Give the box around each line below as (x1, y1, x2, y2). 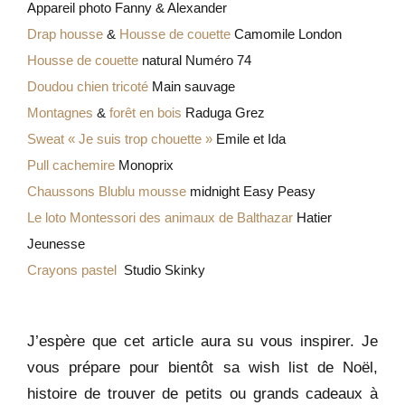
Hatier (293, 210, 332, 225)
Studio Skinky (120, 262, 205, 278)
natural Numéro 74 (138, 52, 251, 68)
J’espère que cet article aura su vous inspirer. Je (27, 331, 378, 350)
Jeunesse (27, 236, 85, 251)
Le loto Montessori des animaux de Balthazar (27, 210, 293, 225)
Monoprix (115, 157, 177, 173)
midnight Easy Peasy (186, 184, 316, 199)
